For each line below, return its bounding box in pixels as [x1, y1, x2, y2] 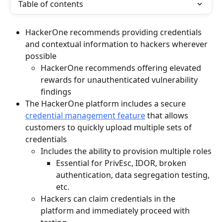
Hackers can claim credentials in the [41, 193, 177, 205]
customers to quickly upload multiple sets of [25, 122, 194, 133]
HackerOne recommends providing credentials [25, 27, 204, 38]
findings [41, 86, 71, 97]
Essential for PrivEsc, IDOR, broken [56, 158, 188, 169]
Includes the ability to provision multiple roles [41, 146, 212, 157]
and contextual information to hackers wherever [25, 39, 210, 50]
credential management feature [25, 110, 145, 121]
